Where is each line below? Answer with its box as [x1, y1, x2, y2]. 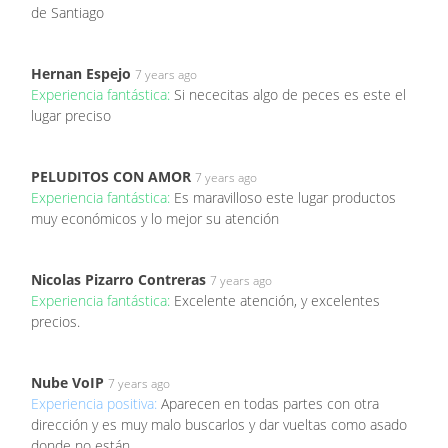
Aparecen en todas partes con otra [161, 394, 379, 414]
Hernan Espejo [31, 64, 131, 84]
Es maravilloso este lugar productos [174, 188, 396, 208]
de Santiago [31, 3, 104, 23]
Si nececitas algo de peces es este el [174, 85, 406, 105]
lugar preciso [31, 106, 111, 126]
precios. [31, 312, 80, 332]
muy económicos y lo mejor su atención [31, 209, 279, 229]
